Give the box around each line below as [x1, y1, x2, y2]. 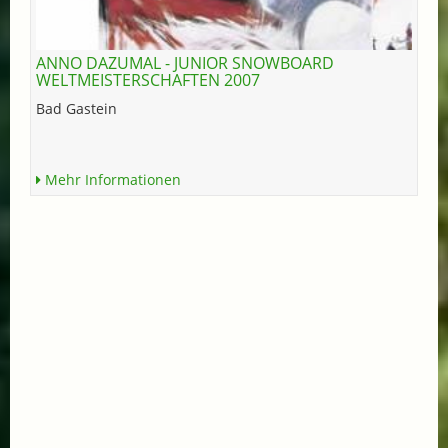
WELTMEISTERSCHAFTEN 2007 [36, 68, 260, 91]
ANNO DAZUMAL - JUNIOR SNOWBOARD [36, 51, 334, 74]
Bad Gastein [36, 98, 117, 118]
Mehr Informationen [41, 169, 181, 189]
